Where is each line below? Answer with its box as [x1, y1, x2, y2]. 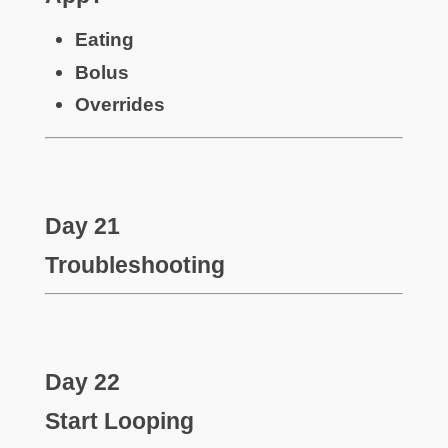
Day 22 [44, 369, 120, 396]
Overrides [74, 94, 165, 115]
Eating [74, 29, 134, 51]
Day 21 [44, 213, 120, 240]
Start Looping [44, 407, 194, 434]
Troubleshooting [44, 251, 225, 278]
